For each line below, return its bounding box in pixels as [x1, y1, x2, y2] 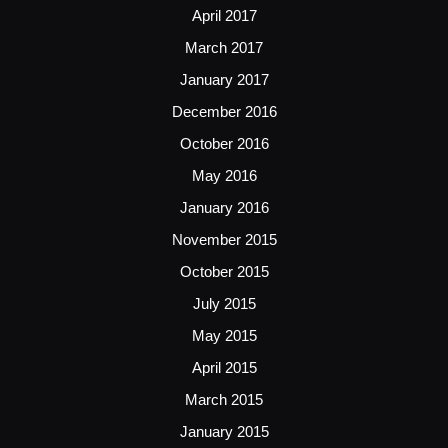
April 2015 [191, 358, 257, 376]
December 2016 [171, 102, 277, 120]
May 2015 [191, 326, 257, 344]
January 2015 [179, 422, 269, 440]
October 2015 [179, 262, 269, 280]
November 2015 [171, 230, 277, 248]
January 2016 [179, 198, 269, 216]
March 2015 [185, 390, 263, 408]
